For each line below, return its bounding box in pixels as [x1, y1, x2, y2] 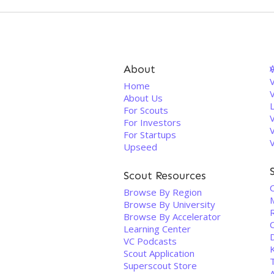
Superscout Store [124, 259, 197, 272]
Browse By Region [124, 186, 202, 198]
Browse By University [124, 198, 215, 210]
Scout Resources [124, 169, 206, 182]
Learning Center [124, 223, 191, 235]
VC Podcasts [124, 235, 177, 247]
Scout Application [124, 247, 194, 259]
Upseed [124, 141, 157, 153]
